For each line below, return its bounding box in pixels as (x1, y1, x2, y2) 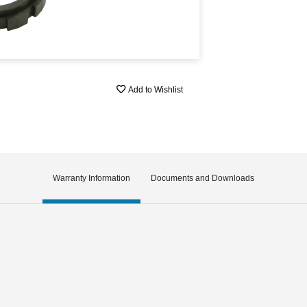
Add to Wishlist (128, 85, 184, 95)
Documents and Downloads (151, 173, 254, 183)
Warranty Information (53, 173, 130, 183)
